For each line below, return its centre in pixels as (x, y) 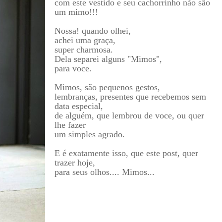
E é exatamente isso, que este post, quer (126, 153)
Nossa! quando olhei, (92, 30)
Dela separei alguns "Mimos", (108, 59)
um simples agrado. (89, 134)
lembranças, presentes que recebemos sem (130, 96)
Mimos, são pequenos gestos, (107, 87)
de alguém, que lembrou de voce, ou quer (129, 115)
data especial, (79, 106)
